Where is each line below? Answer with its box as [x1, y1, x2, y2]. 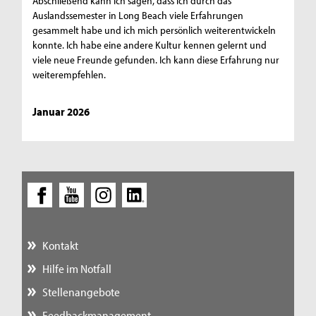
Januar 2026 [32, 104, 90, 119]
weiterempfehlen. [32, 68, 107, 82]
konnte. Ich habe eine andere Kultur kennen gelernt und [32, 38, 267, 52]
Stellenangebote [42, 284, 120, 299]
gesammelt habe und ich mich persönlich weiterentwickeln [32, 23, 276, 37]
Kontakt [42, 237, 78, 253]
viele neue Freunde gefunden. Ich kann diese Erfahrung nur [32, 53, 280, 67]
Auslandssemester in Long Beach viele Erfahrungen [32, 8, 244, 23]
